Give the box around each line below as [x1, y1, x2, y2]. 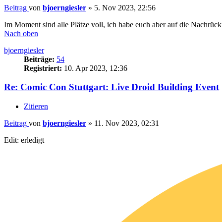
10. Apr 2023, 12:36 [62, 63, 127, 72]
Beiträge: [24, 55, 55, 63]
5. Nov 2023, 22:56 [94, 3, 156, 12]
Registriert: [24, 63, 62, 72]
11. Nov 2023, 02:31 [94, 118, 159, 127]
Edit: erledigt [4, 135, 44, 144]
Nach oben [4, 29, 38, 38]
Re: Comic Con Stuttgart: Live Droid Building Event [4, 82, 219, 93]
